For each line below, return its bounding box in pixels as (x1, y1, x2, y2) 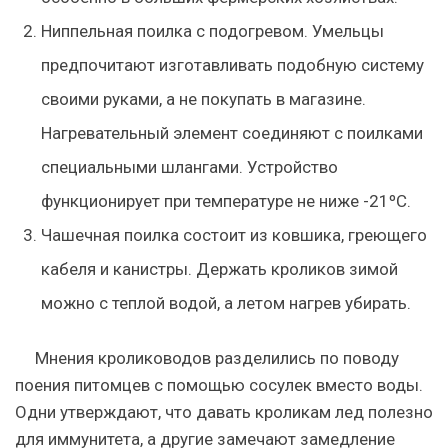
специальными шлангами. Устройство (40, 156, 338, 177)
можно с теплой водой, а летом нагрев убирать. (40, 292, 411, 313)
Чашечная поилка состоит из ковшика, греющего (40, 224, 427, 245)
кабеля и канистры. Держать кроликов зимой (40, 258, 398, 279)
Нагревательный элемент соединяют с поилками (40, 122, 423, 143)
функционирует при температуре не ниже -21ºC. (40, 190, 411, 211)
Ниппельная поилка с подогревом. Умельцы (40, 20, 384, 41)
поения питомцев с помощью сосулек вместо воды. (15, 375, 423, 395)
